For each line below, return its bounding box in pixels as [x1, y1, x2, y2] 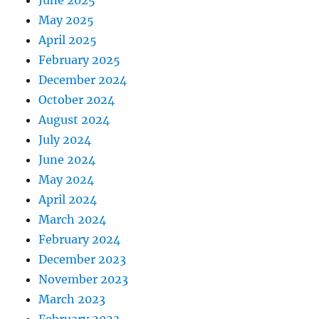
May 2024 [38, 172, 95, 187]
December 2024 [38, 72, 127, 87]
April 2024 [38, 192, 98, 206]
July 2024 [38, 132, 92, 147]
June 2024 [38, 152, 96, 167]
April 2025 [38, 32, 98, 47]
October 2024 [38, 92, 115, 107]
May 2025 [38, 12, 95, 27]
